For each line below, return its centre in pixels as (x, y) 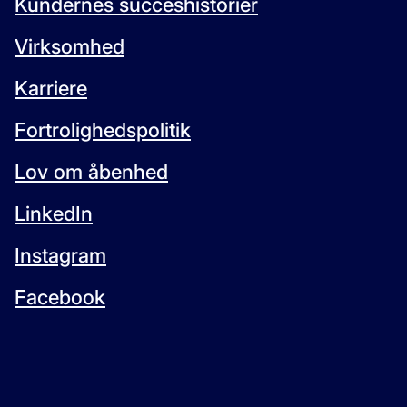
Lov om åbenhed (91, 172)
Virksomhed (69, 46)
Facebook (60, 297)
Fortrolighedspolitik (103, 130)
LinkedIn (54, 213)
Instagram (60, 255)
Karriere (51, 88)
